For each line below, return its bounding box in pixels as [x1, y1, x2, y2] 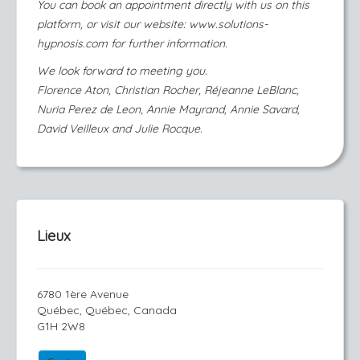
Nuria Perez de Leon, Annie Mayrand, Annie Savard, [37, 102, 300, 117]
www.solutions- [189, 17, 268, 31]
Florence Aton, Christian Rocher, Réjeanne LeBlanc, [37, 83, 299, 97]
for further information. [108, 36, 227, 51]
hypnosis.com [37, 36, 108, 51]
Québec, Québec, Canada [37, 303, 177, 317]
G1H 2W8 [37, 319, 85, 333]
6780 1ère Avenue [37, 287, 129, 301]
